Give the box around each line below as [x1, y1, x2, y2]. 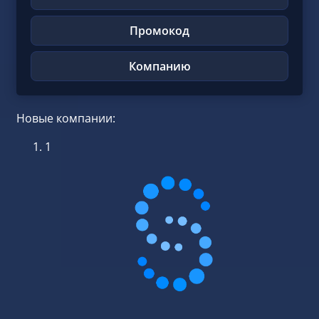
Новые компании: [16, 110, 115, 126]
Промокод [130, 22, 189, 38]
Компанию [128, 58, 191, 74]
